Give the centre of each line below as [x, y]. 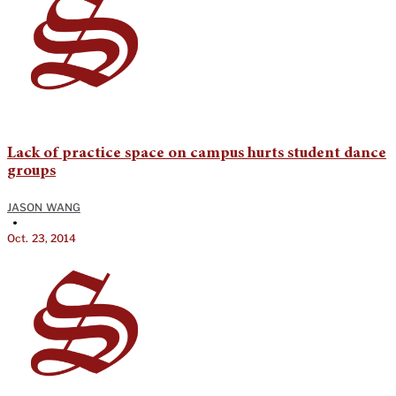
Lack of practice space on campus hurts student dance [197, 153]
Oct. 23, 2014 [42, 238]
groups [31, 171]
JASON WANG [44, 207]
